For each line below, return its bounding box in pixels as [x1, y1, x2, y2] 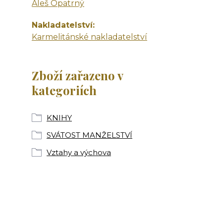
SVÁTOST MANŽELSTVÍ [47, 130, 132, 140]
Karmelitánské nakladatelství [32, 32, 147, 42]
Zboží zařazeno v [32, 67, 123, 83]
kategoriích [32, 82, 97, 98]
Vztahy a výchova [47, 148, 111, 157]
